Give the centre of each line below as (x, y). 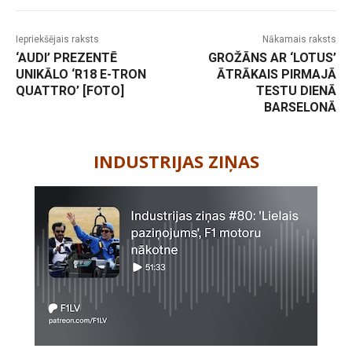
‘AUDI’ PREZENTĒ (66, 58)
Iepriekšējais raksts (57, 40)
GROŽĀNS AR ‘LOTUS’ (272, 58)
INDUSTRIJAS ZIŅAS (176, 161)
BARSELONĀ (300, 108)
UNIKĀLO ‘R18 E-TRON (81, 75)
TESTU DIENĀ (296, 91)
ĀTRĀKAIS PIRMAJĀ (276, 75)
